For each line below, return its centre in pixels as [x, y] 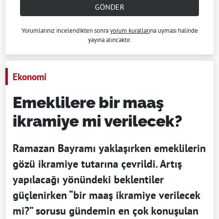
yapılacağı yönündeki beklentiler [88, 179]
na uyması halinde [174, 30]
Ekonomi [30, 76]
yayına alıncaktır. [109, 40]
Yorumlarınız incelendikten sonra [66, 30]
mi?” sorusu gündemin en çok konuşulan [106, 210]
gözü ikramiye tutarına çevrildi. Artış [97, 164]
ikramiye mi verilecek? [98, 121]
